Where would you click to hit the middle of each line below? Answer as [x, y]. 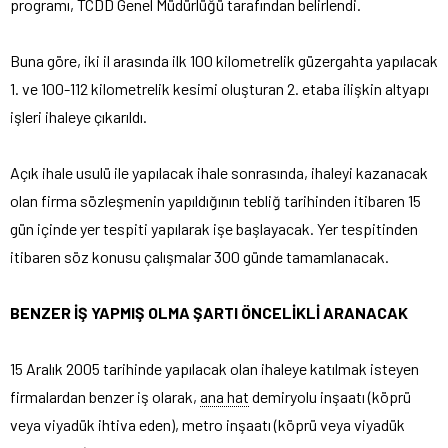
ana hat [224, 397]
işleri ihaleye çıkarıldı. [78, 117]
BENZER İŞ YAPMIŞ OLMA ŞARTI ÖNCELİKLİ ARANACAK [209, 313]
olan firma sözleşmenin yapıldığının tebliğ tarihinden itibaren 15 [215, 201]
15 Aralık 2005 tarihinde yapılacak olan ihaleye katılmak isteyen [214, 369]
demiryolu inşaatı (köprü [330, 397]
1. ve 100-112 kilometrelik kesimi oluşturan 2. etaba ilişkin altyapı [219, 89]
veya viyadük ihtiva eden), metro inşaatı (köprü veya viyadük [207, 425]
